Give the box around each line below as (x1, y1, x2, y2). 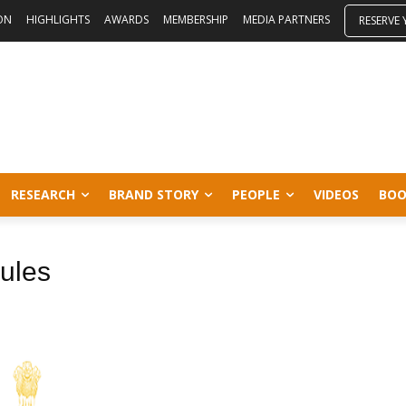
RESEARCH (11, 186, 75, 203)
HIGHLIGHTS (26, 12, 90, 27)
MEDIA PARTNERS (243, 12, 330, 27)
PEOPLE (232, 186, 280, 203)
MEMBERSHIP (163, 12, 228, 27)
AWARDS (104, 12, 149, 27)
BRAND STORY (109, 186, 198, 203)
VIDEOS (314, 186, 359, 203)
